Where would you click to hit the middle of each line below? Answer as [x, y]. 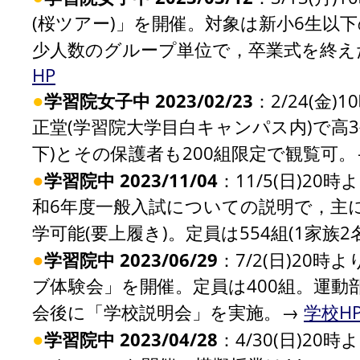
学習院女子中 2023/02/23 [149, 100]
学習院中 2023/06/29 [131, 260]
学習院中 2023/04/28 [131, 339]
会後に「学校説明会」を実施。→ [168, 312]
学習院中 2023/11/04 [131, 180]
